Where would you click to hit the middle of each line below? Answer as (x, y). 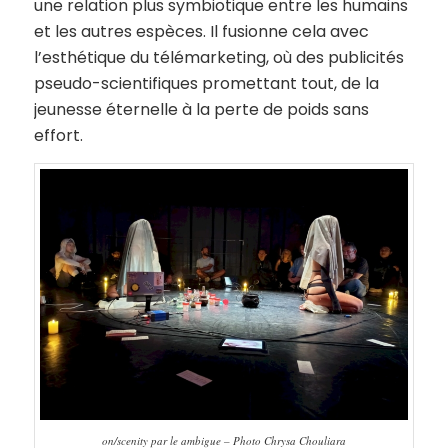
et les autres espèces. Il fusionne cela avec (201, 32)
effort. (58, 136)
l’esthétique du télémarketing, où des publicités (218, 58)
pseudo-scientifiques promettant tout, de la (206, 84)
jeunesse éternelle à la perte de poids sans (201, 110)
